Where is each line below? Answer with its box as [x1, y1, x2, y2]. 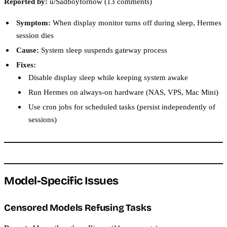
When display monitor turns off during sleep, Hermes [51, 18, 221, 27]
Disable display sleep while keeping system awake [28, 73, 188, 82]
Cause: [16, 46, 39, 55]
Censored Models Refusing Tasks [4, 202, 152, 214]
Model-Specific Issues [4, 174, 119, 188]
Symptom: [16, 18, 51, 27]
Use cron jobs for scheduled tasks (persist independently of [28, 102, 215, 111]
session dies [16, 31, 54, 40]
